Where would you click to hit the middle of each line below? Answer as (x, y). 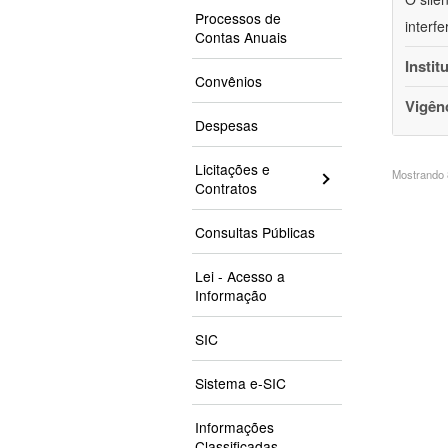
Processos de (238, 18)
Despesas (226, 125)
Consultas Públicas (255, 232)
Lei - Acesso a (240, 276)
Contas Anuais (241, 37)
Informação (231, 295)
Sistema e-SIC (240, 383)
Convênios (228, 81)
